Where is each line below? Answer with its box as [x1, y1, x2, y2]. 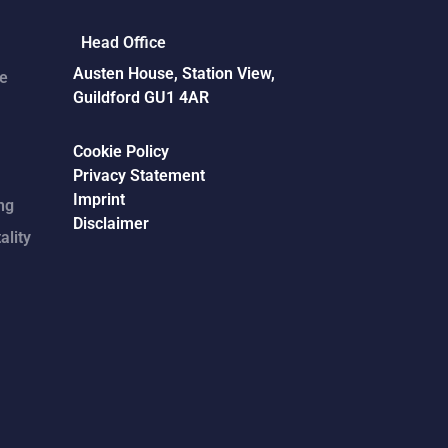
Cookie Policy [73, 142, 169, 162]
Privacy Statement [73, 166, 205, 186]
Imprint [73, 190, 125, 210]
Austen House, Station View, [73, 64, 275, 84]
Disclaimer [73, 214, 149, 234]
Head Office [81, 33, 166, 53]
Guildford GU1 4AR [73, 88, 209, 108]
